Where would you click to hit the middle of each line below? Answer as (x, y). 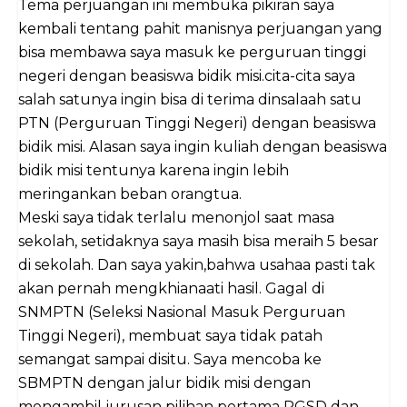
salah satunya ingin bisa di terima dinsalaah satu (190, 100)
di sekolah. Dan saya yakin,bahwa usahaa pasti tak (197, 265)
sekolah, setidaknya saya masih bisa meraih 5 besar (199, 242)
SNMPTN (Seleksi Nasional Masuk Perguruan (182, 313)
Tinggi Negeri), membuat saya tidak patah (170, 336)
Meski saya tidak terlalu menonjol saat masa (176, 218)
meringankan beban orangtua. (130, 194)
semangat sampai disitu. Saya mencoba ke (170, 360)
